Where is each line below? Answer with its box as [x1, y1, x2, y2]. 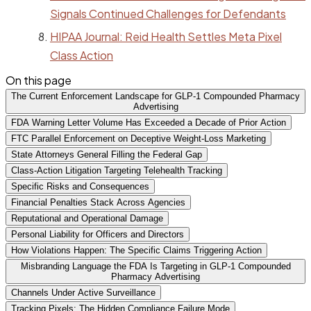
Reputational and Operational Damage [11, 212, 163, 224]
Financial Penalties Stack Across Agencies [11, 196, 185, 208]
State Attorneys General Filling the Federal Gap [11, 149, 202, 160]
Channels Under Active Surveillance [11, 287, 155, 298]
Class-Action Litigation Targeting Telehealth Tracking [11, 165, 222, 176]
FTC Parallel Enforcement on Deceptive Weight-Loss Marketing [11, 133, 266, 144]
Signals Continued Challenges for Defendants [50, 6, 286, 21]
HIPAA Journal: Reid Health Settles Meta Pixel [50, 28, 282, 44]
